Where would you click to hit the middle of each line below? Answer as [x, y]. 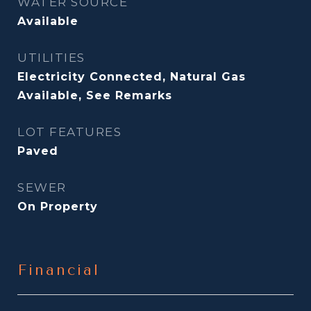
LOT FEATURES [69, 132]
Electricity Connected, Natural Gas [132, 77]
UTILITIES [51, 58]
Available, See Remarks [95, 95]
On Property [58, 207]
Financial [59, 270]
